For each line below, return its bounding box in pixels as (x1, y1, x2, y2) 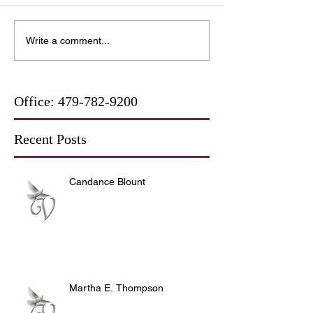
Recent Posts (14, 131, 87, 147)
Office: (14, 94, 58, 110)
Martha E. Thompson (69, 282, 163, 294)
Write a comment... (26, 34, 110, 46)
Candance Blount (69, 176, 145, 188)
